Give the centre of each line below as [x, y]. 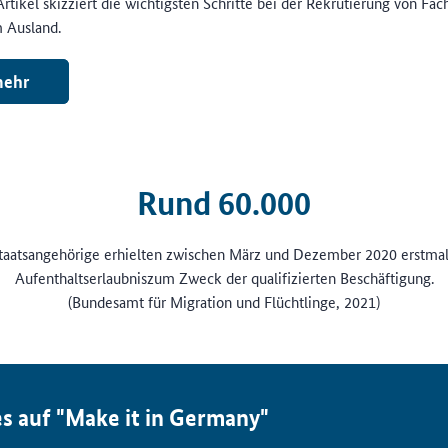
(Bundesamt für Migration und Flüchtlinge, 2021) [224, 301]
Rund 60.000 [224, 203]
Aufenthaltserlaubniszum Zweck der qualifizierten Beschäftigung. [224, 277]
